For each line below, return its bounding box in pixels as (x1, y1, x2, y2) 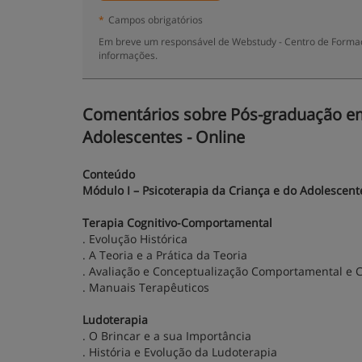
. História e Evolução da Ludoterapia (82, 344, 277, 360)
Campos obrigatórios (108, 13, 203, 26)
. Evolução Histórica (82, 231, 187, 246)
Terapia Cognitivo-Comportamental (82, 215, 272, 230)
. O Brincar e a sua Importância (82, 328, 251, 343)
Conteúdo (82, 166, 135, 182)
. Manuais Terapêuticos (82, 280, 209, 295)
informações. (99, 48, 158, 61)
